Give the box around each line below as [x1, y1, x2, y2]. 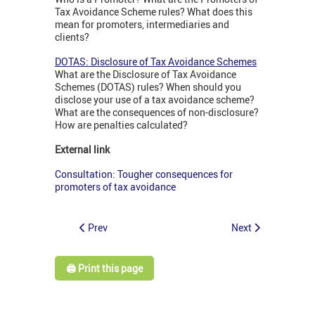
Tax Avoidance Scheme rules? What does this [55, 5, 252, 19]
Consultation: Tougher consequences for [55, 167, 233, 181]
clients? [55, 30, 89, 44]
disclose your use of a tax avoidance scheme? [55, 93, 255, 107]
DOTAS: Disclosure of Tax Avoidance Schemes [55, 55, 257, 69]
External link [55, 143, 110, 157]
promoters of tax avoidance [55, 180, 176, 194]
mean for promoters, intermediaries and [55, 18, 229, 32]
